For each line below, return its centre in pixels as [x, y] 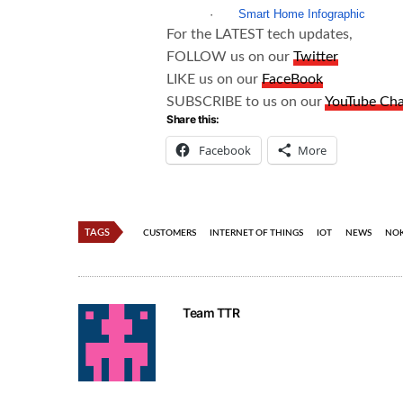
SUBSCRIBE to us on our [246, 102]
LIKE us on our [215, 80]
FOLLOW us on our [230, 57]
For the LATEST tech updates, [260, 35]
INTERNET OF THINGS [256, 233]
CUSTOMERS [170, 233]
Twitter [316, 57]
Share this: [193, 120]
